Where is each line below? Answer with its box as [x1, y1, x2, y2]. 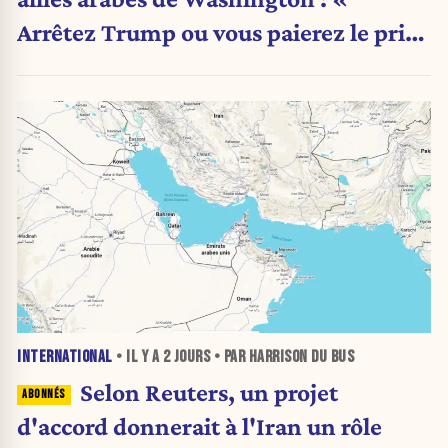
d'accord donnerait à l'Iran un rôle [17, 411, 382, 440]
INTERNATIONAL [17, 347, 113, 368]
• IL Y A [112, 347, 163, 368]
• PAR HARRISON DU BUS [210, 347, 354, 368]
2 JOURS [162, 347, 210, 368]
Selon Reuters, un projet [79, 377, 338, 406]
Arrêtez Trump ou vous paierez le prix [17, 18, 418, 47]
